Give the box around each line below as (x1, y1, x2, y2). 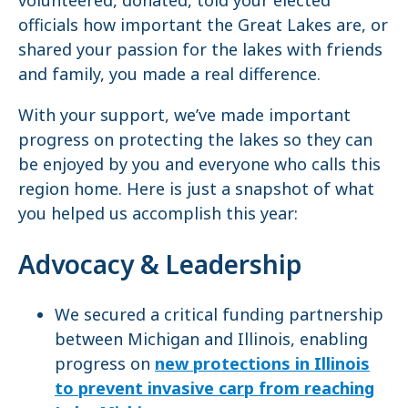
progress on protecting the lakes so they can (18, 127, 372, 150)
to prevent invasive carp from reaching (55, 377, 374, 400)
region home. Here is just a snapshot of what (18, 177, 374, 199)
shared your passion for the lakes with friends (18, 37, 382, 60)
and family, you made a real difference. (18, 62, 321, 85)
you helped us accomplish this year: (18, 201, 298, 224)
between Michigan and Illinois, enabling (55, 328, 368, 351)
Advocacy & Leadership (18, 247, 301, 282)
